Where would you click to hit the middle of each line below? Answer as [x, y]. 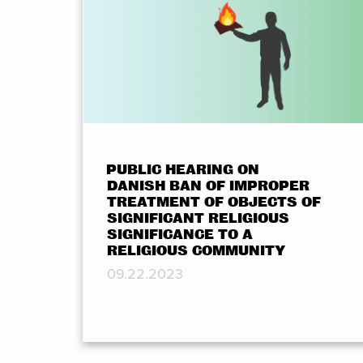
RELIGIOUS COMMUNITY [196, 250]
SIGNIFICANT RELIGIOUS [198, 218]
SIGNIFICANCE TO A [180, 234]
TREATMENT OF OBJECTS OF [214, 202]
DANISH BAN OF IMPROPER [208, 186]
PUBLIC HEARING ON [183, 169]
